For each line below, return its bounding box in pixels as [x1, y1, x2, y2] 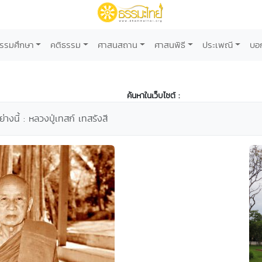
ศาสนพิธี [154, 39, 185, 51]
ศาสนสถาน [98, 39, 138, 51]
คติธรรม [50, 39, 81, 51]
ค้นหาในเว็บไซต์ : [127, 89, 180, 101]
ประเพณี [202, 39, 233, 51]
